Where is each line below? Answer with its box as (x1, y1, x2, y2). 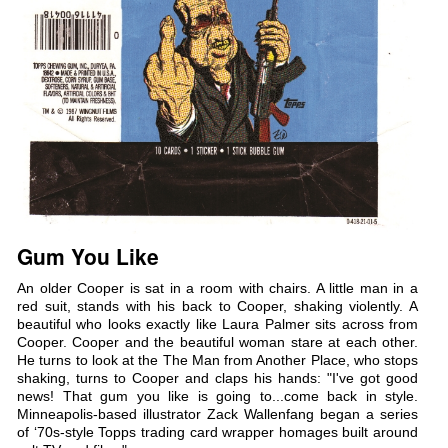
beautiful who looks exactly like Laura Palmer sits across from (17, 315, 418, 332)
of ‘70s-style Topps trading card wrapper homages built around (17, 423, 418, 440)
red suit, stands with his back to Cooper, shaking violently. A (17, 297, 418, 314)
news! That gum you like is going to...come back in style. (17, 387, 418, 404)
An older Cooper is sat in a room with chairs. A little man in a (17, 279, 418, 296)
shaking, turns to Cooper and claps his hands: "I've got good (17, 369, 418, 386)
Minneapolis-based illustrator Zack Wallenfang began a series (17, 405, 418, 422)
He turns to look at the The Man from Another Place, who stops (17, 351, 418, 368)
